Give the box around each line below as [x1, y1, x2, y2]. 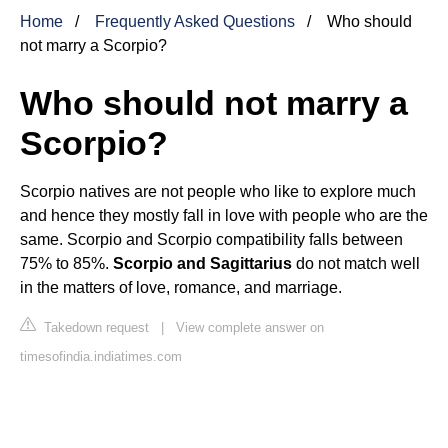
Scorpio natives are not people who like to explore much [20, 182, 416, 200]
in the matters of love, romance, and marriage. [20, 278, 342, 296]
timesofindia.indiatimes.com [20, 348, 182, 364]
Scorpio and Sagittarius [113, 254, 292, 272]
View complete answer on [176, 319, 324, 335]
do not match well [292, 254, 420, 272]
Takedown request [40, 319, 149, 335]
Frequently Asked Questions [95, 12, 295, 30]
